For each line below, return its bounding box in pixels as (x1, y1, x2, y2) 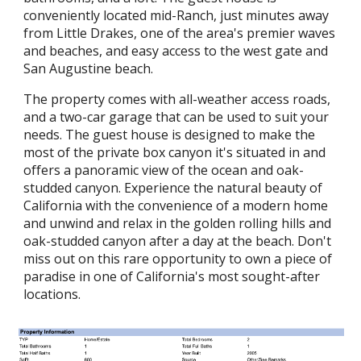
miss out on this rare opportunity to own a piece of (23, 250, 333, 268)
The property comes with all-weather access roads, (23, 90, 331, 108)
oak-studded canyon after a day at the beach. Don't (23, 232, 332, 250)
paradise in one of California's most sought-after (23, 268, 321, 285)
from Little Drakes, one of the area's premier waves (23, 24, 336, 42)
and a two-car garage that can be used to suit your (23, 108, 330, 126)
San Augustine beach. (23, 60, 154, 77)
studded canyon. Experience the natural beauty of (23, 179, 323, 197)
